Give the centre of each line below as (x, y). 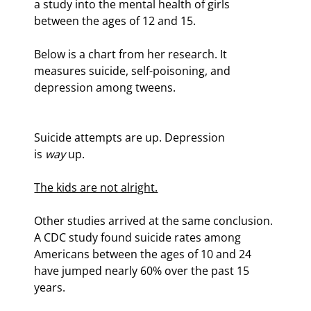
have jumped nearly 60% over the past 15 (143, 271)
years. (50, 288)
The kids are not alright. (96, 188)
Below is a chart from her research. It (132, 54)
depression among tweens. (105, 88)
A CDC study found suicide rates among (139, 238)
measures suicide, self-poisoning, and (134, 71)
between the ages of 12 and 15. (115, 21)
